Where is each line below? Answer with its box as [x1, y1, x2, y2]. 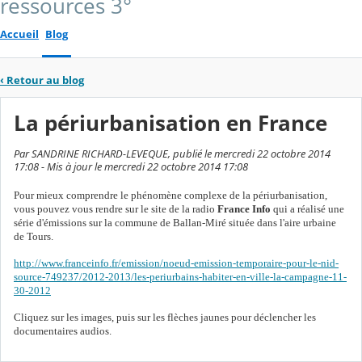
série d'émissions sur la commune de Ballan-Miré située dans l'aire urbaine [14, 216, 336, 229]
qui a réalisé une [271, 202, 344, 215]
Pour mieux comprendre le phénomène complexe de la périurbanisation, [14, 188, 327, 201]
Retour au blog [6, 73, 84, 88]
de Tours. [14, 229, 53, 242]
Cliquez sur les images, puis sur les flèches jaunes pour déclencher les [14, 310, 316, 323]
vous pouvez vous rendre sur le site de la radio [14, 202, 217, 215]
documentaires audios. [14, 324, 112, 337]
